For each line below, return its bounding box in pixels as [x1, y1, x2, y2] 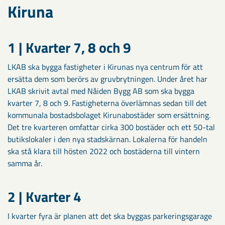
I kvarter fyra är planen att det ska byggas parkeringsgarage [8, 209, 212, 222]
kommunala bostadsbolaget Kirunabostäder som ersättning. [8, 108, 210, 121]
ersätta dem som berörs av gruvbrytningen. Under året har [8, 72, 207, 85]
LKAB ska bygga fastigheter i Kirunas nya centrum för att [8, 60, 203, 73]
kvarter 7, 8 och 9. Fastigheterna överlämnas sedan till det [8, 96, 207, 109]
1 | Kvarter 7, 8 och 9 [8, 36, 131, 58]
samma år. [8, 157, 42, 169]
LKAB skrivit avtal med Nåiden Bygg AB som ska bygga [8, 84, 194, 97]
